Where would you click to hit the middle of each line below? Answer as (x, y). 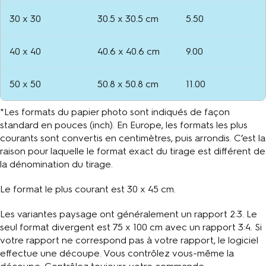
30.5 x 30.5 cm (128, 18)
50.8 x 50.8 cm (128, 84)
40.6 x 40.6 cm (129, 51)
